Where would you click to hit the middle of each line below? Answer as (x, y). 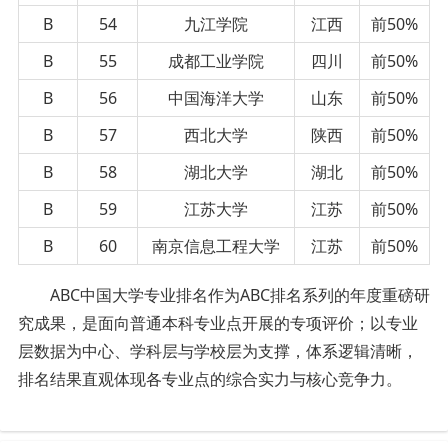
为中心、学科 (113, 350)
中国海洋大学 (216, 97)
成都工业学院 (216, 60)
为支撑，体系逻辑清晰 (321, 350)
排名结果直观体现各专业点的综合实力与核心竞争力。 (209, 378)
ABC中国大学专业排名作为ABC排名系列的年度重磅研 (239, 294)
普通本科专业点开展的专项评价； (249, 322)
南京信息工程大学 (216, 245)
